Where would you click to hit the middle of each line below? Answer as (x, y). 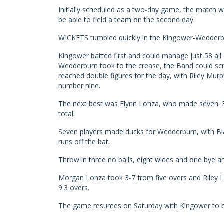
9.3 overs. (74, 187)
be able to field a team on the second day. (127, 19)
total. (67, 113)
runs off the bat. (84, 141)
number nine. (79, 85)
